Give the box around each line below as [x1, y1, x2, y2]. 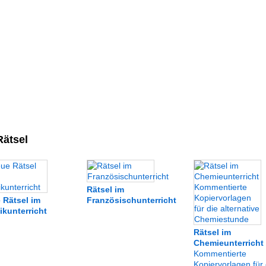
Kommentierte [193, 249, 246, 258]
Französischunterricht [86, 195, 176, 205]
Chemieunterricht [193, 238, 264, 248]
